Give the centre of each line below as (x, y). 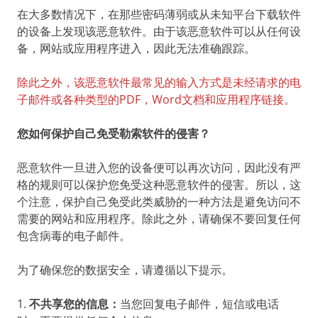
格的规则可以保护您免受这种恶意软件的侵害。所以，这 (159, 184)
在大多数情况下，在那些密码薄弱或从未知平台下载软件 (159, 14)
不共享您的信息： (75, 303)
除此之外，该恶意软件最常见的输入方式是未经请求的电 (159, 82)
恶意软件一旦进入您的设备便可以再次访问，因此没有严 (159, 167)
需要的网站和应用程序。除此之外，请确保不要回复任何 (159, 218)
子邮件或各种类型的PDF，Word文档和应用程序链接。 (156, 99)
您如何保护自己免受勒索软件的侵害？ (114, 133)
